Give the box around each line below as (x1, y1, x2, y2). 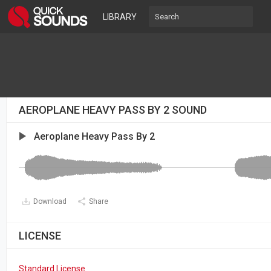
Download (33, 197, 67, 206)
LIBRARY (103, 12, 137, 22)
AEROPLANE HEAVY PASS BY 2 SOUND (19, 103, 207, 116)
